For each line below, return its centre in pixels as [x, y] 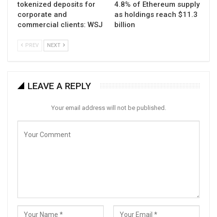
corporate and [42, 14]
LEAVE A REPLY [59, 86]
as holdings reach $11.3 [156, 14]
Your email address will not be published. [108, 108]
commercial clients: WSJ [60, 24]
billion [125, 24]
